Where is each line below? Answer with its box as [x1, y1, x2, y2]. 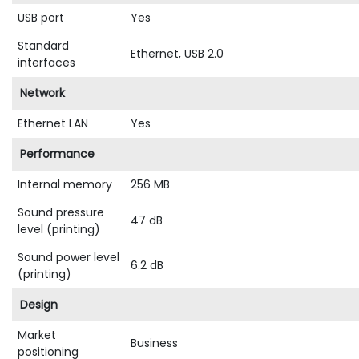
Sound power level [18, 249, 119, 266]
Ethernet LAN [18, 115, 88, 132]
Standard [18, 38, 69, 54]
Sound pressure [18, 204, 104, 221]
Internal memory [18, 176, 112, 193]
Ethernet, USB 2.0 [131, 46, 224, 63]
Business [131, 335, 178, 352]
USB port [18, 10, 64, 26]
